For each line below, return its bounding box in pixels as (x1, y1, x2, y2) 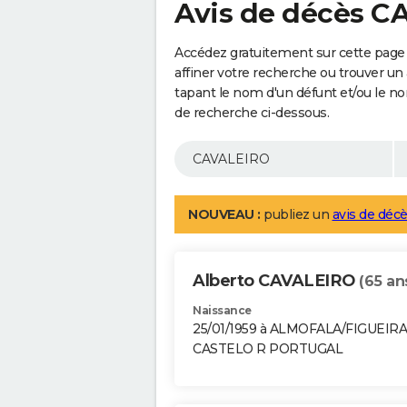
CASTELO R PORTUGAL (193, 341, 342, 358)
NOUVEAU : (188, 206, 261, 223)
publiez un (260, 206, 333, 223)
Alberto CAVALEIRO (193, 271, 359, 292)
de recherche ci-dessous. (174, 104, 329, 122)
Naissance (193, 303, 252, 318)
